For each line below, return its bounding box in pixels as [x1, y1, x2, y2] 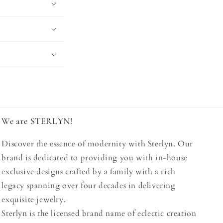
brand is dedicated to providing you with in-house [1, 152, 188, 163]
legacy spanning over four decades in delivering [1, 180, 176, 191]
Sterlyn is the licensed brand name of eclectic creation [1, 208, 197, 219]
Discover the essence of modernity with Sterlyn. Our [1, 138, 193, 149]
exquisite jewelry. [1, 194, 66, 205]
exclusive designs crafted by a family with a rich [1, 166, 176, 177]
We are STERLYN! [1, 115, 73, 126]
